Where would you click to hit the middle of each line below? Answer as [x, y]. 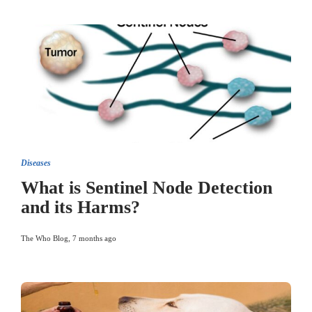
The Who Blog [45, 238]
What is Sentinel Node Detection [147, 188]
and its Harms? [80, 207]
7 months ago [94, 238]
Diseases [36, 163]
